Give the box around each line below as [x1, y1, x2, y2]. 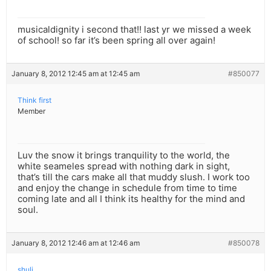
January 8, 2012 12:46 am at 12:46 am [11, 238, 140, 248]
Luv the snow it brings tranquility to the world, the [18, 149, 230, 162]
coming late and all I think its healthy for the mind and [18, 193, 245, 205]
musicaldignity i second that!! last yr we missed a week [18, 24, 251, 36]
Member [18, 106, 45, 116]
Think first [18, 96, 51, 105]
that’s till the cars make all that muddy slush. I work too [18, 171, 250, 183]
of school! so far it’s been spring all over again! [18, 34, 215, 47]
